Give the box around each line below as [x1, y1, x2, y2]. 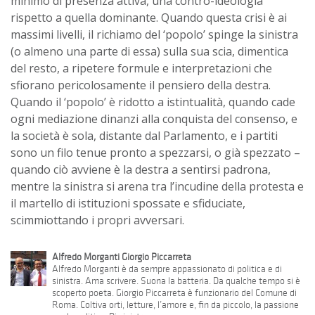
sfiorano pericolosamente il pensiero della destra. [11, 77, 271, 93]
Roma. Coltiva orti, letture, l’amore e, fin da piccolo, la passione [51, 298, 299, 311]
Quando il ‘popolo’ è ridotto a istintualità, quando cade [11, 94, 295, 110]
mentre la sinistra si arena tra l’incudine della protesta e [11, 178, 304, 194]
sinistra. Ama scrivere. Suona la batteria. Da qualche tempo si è [51, 274, 300, 287]
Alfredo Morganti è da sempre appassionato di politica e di [51, 262, 282, 275]
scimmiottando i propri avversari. [11, 212, 184, 228]
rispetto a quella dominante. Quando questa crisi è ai [11, 9, 287, 25]
